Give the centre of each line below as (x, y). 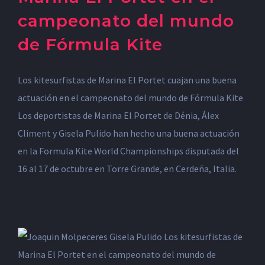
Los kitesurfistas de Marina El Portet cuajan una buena (127, 80)
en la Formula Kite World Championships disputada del (128, 151)
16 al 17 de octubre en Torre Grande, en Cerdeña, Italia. (127, 169)
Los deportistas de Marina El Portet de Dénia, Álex (118, 115)
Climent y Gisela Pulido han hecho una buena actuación (129, 133)
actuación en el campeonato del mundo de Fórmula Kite (130, 98)
